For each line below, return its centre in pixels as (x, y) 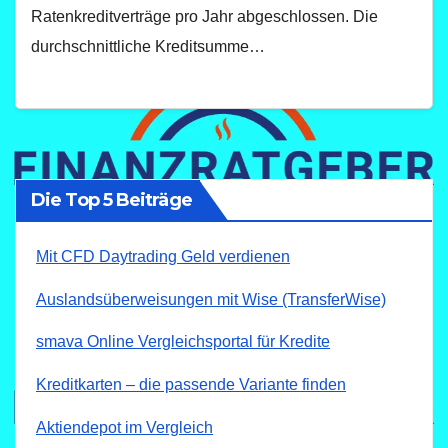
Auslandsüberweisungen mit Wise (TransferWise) (211, 299)
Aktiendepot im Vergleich (124, 427)
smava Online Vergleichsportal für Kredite (183, 342)
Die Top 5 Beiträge (111, 199)
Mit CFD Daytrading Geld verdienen (163, 256)
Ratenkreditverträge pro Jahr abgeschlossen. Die (204, 17)
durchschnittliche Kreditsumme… (148, 47)
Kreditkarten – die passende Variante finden (191, 385)
